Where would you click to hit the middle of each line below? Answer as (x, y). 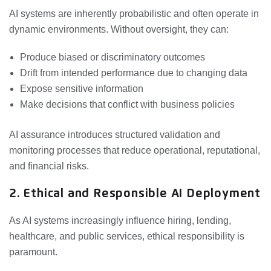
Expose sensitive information (82, 88)
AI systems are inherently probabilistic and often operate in (134, 13)
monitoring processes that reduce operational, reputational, (135, 150)
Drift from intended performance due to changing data (134, 73)
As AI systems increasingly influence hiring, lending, (120, 220)
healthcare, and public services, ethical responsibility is (127, 236)
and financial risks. (49, 166)
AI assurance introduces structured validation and (115, 134)
